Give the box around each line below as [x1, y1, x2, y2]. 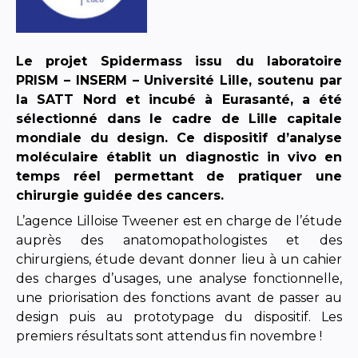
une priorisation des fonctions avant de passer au [16, 289, 342, 305]
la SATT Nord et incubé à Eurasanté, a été [16, 91, 342, 107]
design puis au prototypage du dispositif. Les [16, 308, 342, 324]
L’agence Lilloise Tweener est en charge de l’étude [16, 213, 342, 229]
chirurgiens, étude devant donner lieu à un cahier [16, 251, 342, 267]
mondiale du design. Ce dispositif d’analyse [16, 129, 342, 145]
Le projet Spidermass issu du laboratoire [16, 53, 342, 69]
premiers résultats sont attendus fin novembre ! [16, 328, 322, 344]
